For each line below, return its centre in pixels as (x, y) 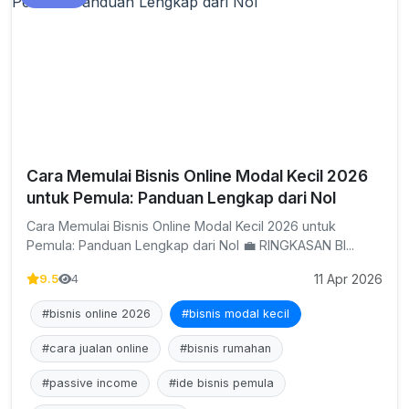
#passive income (90, 383)
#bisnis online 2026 (96, 314)
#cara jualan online (95, 348)
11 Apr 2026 (348, 279)
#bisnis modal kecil (236, 314)
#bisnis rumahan (225, 348)
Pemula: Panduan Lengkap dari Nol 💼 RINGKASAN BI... (190, 245)
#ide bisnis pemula (221, 383)
